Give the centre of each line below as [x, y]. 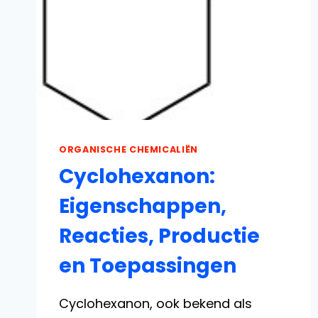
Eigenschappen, [143, 206]
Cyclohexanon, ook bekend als [155, 303]
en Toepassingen [148, 265]
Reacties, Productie [159, 236]
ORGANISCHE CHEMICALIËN [128, 150]
